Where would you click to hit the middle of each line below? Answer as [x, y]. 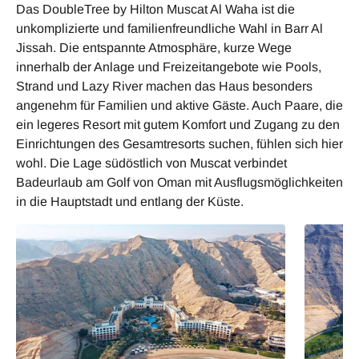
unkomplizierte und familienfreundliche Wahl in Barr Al [169, 28]
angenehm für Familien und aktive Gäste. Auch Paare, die [179, 105]
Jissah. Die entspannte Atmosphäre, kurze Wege [154, 47]
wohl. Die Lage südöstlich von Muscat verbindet [151, 163]
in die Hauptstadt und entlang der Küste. [130, 201]
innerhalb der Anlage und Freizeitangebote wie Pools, [169, 67]
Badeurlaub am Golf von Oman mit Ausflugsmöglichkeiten [179, 182]
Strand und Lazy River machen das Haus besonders [164, 86]
